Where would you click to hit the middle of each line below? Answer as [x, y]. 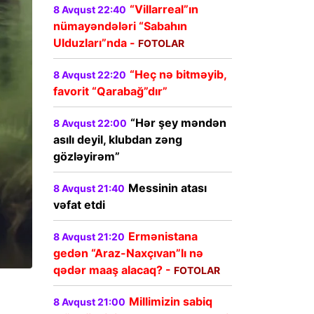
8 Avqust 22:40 [90, 10]
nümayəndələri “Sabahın [120, 26]
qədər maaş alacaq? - [114, 270]
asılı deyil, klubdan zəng [118, 140]
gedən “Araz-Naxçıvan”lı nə [128, 253]
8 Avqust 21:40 [89, 189]
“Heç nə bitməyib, [178, 75]
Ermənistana [163, 237]
